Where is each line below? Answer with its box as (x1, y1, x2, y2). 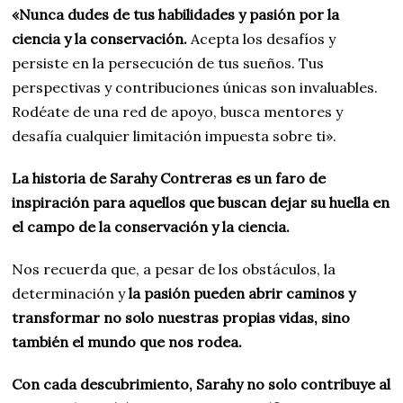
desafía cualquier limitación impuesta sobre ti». (12, 127, 337, 146)
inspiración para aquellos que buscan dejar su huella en (12, 193, 390, 212)
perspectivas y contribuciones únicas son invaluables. (12, 78, 379, 97)
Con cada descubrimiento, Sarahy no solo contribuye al (12, 375, 391, 394)
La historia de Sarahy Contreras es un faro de (12, 169, 327, 188)
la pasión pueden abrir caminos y (125, 284, 356, 303)
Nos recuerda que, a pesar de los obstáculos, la (12, 260, 336, 279)
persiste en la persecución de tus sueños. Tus (12, 54, 325, 73)
